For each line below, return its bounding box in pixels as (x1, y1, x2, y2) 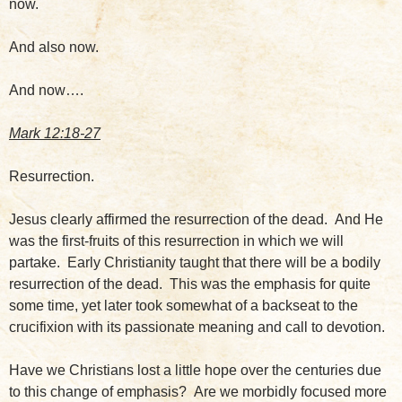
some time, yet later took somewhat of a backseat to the (9, 297, 358, 313)
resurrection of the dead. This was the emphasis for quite (9, 275, 371, 292)
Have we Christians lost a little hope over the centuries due (9, 362, 381, 378)
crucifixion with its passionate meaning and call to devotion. (9, 319, 385, 335)
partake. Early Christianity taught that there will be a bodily (9, 254, 380, 270)
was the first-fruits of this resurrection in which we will (9, 232, 344, 249)
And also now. (9, 39, 99, 55)
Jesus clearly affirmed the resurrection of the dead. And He (9, 211, 383, 227)
